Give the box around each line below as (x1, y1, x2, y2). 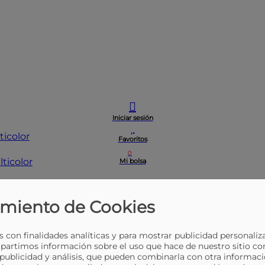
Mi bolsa (119, 157, 146, 165)
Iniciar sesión (112, 114, 153, 122)
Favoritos (118, 135, 147, 143)
